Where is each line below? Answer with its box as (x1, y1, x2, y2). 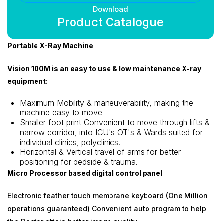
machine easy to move (20, 107, 102, 117)
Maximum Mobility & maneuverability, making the (20, 97, 193, 108)
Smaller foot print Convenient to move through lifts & (20, 117, 210, 127)
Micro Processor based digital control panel (7, 168, 162, 177)
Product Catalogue (57, 14, 164, 29)
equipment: (7, 76, 48, 85)
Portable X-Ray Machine (7, 41, 93, 50)
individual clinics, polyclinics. (20, 137, 120, 147)
